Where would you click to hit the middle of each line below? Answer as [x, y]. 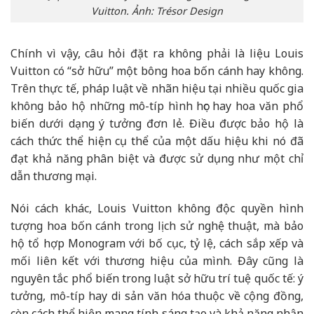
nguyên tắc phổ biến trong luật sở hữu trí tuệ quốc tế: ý [157, 279]
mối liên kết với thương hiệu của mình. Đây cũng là [157, 261]
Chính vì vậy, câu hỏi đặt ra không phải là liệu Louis [157, 54]
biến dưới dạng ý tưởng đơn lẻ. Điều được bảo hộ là [157, 124]
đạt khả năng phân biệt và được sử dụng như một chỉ [157, 159]
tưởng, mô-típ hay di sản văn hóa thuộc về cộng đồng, [157, 296]
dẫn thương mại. [54, 176]
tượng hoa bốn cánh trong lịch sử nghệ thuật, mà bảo [157, 226]
